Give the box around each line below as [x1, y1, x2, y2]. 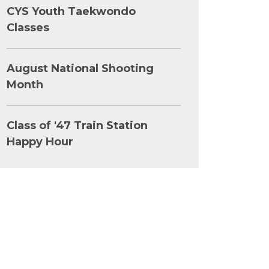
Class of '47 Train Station [7, 119, 148, 132]
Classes [7, 21, 49, 34]
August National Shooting [7, 62, 154, 75]
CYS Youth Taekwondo [7, 5, 136, 18]
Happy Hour [7, 135, 73, 148]
